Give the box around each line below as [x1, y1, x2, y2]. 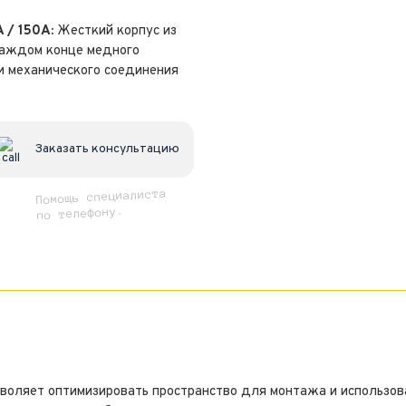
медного [87, 42, 140, 60]
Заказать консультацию [34, 141, 179, 158]
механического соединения [8, 62, 179, 80]
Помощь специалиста [34, 187, 167, 208]
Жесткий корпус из [57, 22, 177, 40]
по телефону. [35, 205, 124, 223]
